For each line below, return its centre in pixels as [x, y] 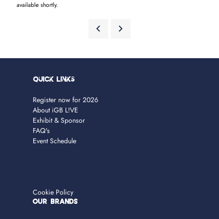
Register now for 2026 [66, 99]
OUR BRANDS [56, 202]
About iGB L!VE [56, 110]
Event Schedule [55, 141]
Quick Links [54, 80]
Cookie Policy [53, 192]
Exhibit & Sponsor [59, 120]
